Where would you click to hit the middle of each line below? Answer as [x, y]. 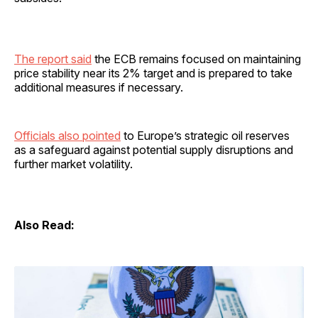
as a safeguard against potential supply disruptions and [154, 149]
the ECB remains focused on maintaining [196, 59]
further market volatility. [73, 164]
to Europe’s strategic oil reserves [205, 135]
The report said [53, 59]
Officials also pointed [67, 135]
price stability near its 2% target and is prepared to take [153, 73]
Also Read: [44, 225]
